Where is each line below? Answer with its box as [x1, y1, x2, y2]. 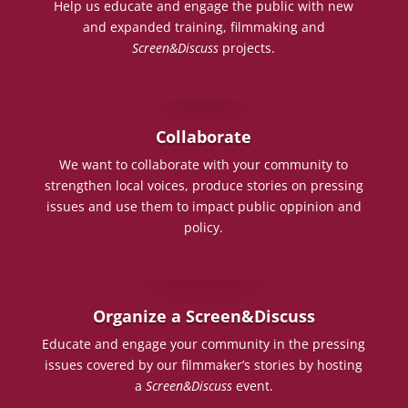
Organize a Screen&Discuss [92, 304, 315, 327]
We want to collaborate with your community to [59, 155, 349, 173]
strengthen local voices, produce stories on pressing [44, 176, 363, 194]
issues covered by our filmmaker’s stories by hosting [45, 355, 363, 373]
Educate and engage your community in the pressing [42, 334, 366, 352]
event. [231, 376, 273, 394]
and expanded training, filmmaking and [82, 17, 325, 36]
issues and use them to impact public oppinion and [46, 197, 362, 215]
